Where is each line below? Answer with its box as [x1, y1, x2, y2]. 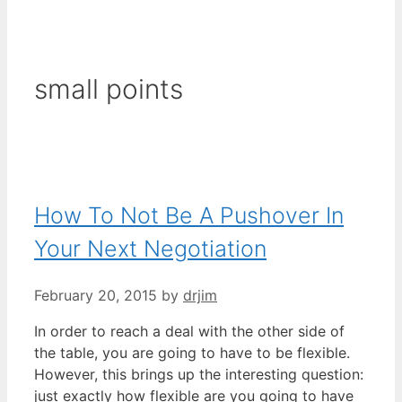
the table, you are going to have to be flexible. [34, 344, 350, 363]
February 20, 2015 [34, 286, 157, 305]
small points [34, 72, 183, 105]
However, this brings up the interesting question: [34, 365, 363, 384]
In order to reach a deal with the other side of [34, 322, 345, 341]
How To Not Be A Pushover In [34, 202, 344, 230]
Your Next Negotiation [34, 235, 267, 263]
